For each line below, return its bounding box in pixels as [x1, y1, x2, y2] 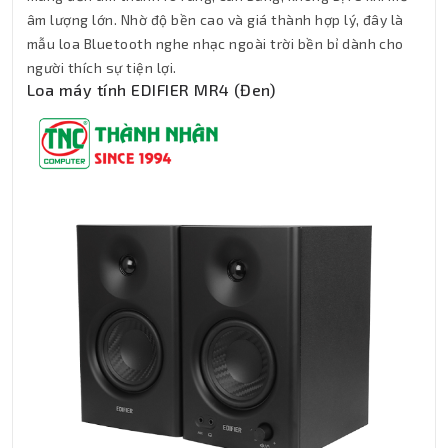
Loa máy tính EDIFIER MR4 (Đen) [27, 80, 276, 100]
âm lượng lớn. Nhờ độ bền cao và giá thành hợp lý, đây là [27, 11, 404, 29]
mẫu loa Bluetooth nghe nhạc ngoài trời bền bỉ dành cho [27, 35, 404, 53]
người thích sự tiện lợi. [27, 59, 177, 77]
